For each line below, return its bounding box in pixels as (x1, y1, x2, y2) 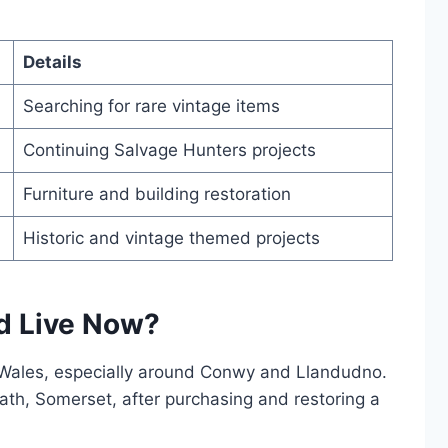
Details (22, 52, 82, 73)
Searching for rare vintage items (22, 96, 280, 117)
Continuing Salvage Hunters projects (22, 140, 316, 161)
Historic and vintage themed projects (22, 228, 320, 249)
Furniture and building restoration (22, 184, 291, 205)
